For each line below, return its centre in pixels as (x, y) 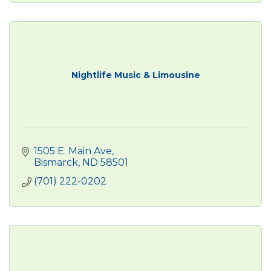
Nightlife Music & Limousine (135, 75)
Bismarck (56, 162)
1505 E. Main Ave (73, 151)
